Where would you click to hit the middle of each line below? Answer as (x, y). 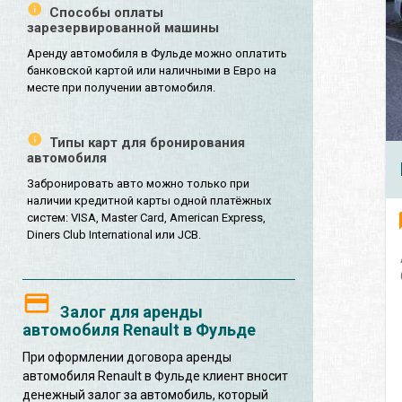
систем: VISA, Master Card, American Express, (146, 218)
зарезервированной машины (123, 28)
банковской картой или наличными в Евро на (152, 71)
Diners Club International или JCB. (114, 235)
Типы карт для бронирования (147, 143)
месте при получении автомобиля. (121, 88)
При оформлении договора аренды (127, 358)
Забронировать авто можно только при (138, 184)
